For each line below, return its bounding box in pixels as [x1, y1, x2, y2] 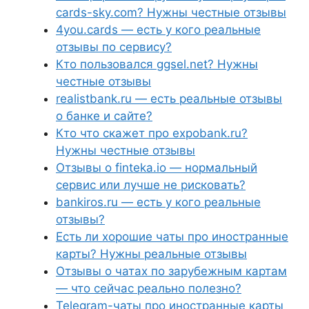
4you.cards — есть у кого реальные [56, 23, 261, 37]
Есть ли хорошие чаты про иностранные [56, 230, 288, 243]
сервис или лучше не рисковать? [56, 178, 246, 192]
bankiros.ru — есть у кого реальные [56, 195, 261, 209]
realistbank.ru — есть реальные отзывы [56, 92, 282, 106]
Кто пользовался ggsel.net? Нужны [56, 57, 258, 71]
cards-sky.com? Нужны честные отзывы [56, 6, 286, 19]
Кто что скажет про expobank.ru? [56, 126, 248, 140]
